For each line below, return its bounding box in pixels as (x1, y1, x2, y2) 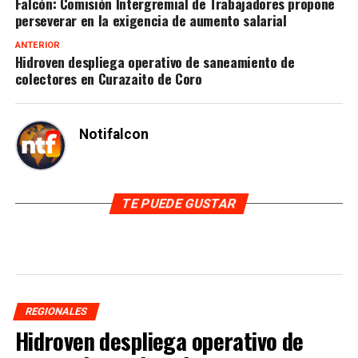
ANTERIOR (14, 39, 60, 50)
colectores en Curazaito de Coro (14, 67, 202, 89)
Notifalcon (78, 125, 149, 142)
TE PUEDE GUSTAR (120, 195, 238, 211)
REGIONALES (23, 304, 89, 317)
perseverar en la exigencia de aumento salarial (14, 9, 287, 30)
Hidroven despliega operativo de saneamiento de (14, 50, 295, 72)
